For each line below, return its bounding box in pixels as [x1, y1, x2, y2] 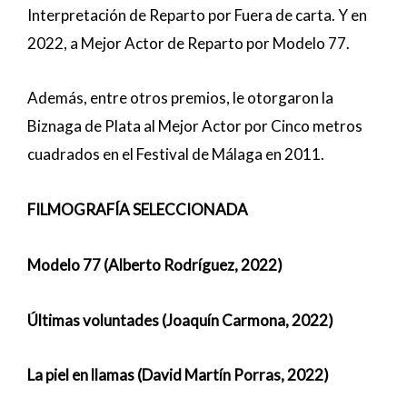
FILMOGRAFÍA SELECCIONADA [27, 200, 248, 220]
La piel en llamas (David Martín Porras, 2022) [27, 365, 329, 385]
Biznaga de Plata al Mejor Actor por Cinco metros [27, 116, 362, 136]
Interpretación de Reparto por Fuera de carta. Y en [27, 5, 367, 25]
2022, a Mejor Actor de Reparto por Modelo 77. [27, 33, 350, 53]
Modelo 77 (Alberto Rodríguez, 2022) [27, 254, 283, 274]
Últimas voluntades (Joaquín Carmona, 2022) [27, 310, 333, 330]
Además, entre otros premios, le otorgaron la [27, 88, 333, 108]
